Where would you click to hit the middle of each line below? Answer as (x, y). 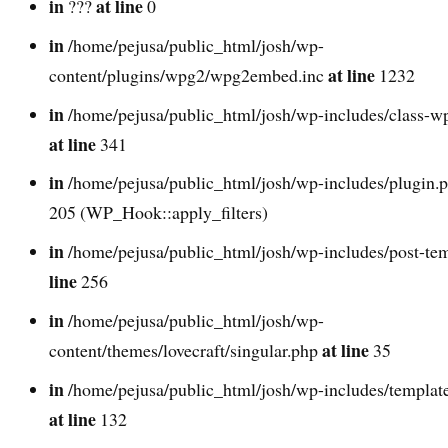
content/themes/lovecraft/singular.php (186, 350)
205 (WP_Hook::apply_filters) (159, 212)
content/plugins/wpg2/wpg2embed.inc (189, 74)
